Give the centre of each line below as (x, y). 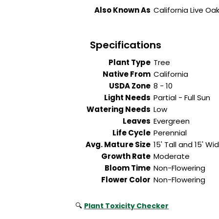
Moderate (171, 156)
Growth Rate (127, 156)
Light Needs (129, 98)
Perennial (170, 133)
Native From (128, 74)
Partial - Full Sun (182, 98)
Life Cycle (133, 133)
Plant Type (131, 63)
